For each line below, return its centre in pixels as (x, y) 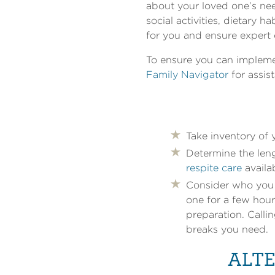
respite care (214, 168)
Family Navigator (187, 75)
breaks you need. (227, 230)
